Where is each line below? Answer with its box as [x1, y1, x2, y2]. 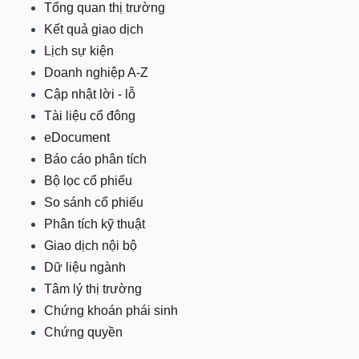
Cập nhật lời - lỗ [44, 87, 135, 101]
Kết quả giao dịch [44, 22, 143, 36]
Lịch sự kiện [44, 44, 114, 58]
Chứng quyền [44, 325, 123, 339]
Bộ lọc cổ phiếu [44, 174, 132, 188]
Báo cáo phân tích [44, 152, 147, 166]
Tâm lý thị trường [44, 282, 142, 296]
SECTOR [20, 130, 71, 143]
